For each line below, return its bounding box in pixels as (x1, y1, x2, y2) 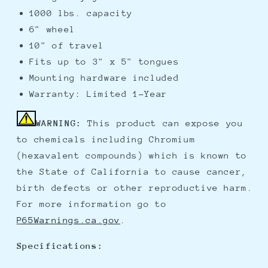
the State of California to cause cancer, (16, 166, 247, 177)
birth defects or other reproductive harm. (16, 182, 253, 193)
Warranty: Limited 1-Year (29, 88, 167, 99)
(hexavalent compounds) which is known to (16, 150, 247, 161)
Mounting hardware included (29, 72, 179, 83)
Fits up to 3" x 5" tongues (29, 56, 179, 66)
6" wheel (29, 23, 75, 34)
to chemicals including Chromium (16, 134, 196, 145)
